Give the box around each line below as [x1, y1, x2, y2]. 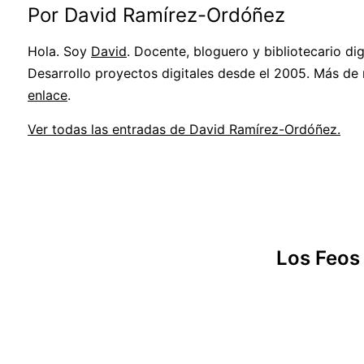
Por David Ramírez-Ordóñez [28, 3, 285, 28]
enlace [28, 87, 67, 104]
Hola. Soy [28, 43, 91, 60]
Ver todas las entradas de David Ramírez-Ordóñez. [28, 121, 340, 138]
